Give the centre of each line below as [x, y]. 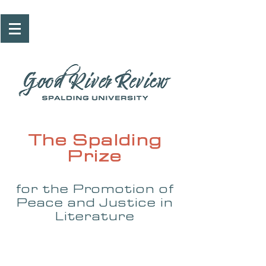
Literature [95, 217]
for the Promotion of [95, 189]
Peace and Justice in [95, 203]
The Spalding [95, 140]
